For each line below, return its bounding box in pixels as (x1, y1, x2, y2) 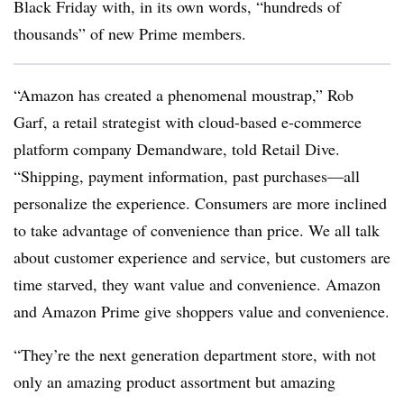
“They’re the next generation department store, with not (14, 344, 376, 365)
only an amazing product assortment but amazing (14, 371, 335, 392)
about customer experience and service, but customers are (14, 246, 390, 268)
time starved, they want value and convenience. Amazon (14, 273, 381, 295)
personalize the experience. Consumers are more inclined (14, 192, 387, 214)
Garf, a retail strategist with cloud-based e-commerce (14, 111, 362, 133)
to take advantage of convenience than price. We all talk (14, 219, 380, 241)
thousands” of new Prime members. (14, 23, 252, 44)
